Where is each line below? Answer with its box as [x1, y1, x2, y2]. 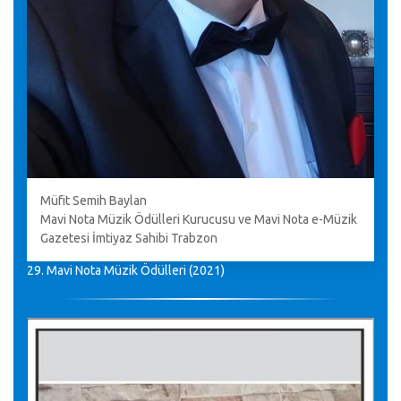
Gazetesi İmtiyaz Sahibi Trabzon [40, 231, 218, 246]
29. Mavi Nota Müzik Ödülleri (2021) [27, 263, 225, 278]
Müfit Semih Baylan [40, 193, 147, 209]
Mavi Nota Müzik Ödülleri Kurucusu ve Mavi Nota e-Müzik [40, 212, 357, 227]
